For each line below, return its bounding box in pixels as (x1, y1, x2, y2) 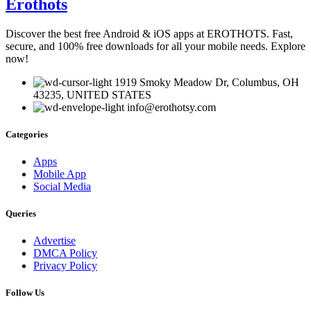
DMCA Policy (33, 247, 97, 260)
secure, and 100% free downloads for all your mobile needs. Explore (6, 40, 305, 52)
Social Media (33, 180, 91, 192)
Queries (6, 208, 36, 219)
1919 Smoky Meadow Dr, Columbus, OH (115, 76, 299, 88)
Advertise (33, 235, 76, 247)
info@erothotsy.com (127, 101, 216, 113)
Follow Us (6, 287, 44, 299)
